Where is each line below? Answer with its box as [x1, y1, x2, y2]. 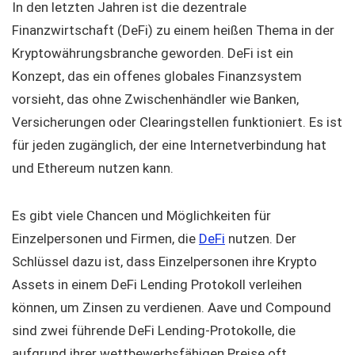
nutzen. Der [225, 231, 296, 246]
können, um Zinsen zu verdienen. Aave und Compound [12, 300, 331, 315]
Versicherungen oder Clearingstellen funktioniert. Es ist [12, 114, 342, 130]
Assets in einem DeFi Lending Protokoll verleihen [12, 277, 302, 292]
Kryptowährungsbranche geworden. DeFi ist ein [12, 45, 293, 61]
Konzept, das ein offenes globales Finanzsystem [12, 68, 302, 84]
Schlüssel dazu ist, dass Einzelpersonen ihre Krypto [12, 254, 317, 269]
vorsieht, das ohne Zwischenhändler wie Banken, [12, 91, 299, 107]
